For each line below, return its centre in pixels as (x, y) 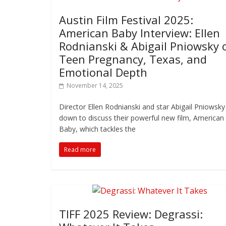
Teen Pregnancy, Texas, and (133, 59)
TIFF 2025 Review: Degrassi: (131, 214)
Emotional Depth (103, 72)
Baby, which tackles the (97, 129)
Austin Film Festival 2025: (126, 20)
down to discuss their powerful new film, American (142, 118)
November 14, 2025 (95, 86)
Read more (80, 150)
